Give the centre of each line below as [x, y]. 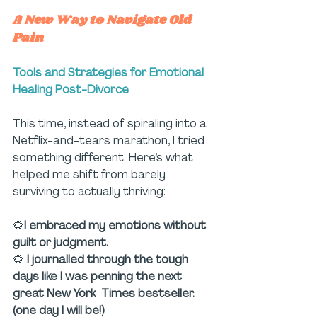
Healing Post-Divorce [71, 90]
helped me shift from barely [91, 175]
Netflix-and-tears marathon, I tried [110, 141]
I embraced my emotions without [116, 226]
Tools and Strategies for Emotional [110, 73]
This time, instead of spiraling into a [111, 124]
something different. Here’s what [104, 158]
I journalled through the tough [109, 260]
